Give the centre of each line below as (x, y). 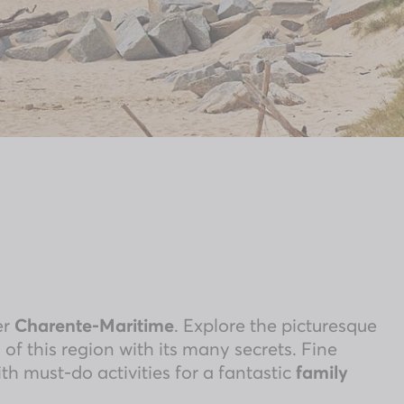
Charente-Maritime (94, 325)
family (322, 372)
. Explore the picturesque (275, 325)
